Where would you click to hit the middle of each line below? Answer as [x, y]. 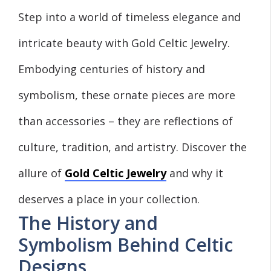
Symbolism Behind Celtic [126, 244]
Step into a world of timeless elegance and [129, 17]
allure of [41, 173]
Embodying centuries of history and [112, 69]
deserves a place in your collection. [109, 199]
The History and [88, 223]
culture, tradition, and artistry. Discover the [132, 147]
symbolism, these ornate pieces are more [127, 95]
